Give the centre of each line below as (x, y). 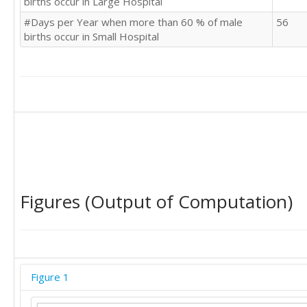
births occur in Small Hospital (91, 36)
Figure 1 (50, 277)
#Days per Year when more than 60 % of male (133, 22)
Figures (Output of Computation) (156, 201)
